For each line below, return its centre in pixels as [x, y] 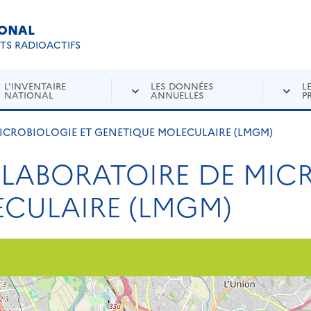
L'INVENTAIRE [35, 85]
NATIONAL [29, 94]
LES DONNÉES [183, 85]
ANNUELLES [178, 94]
